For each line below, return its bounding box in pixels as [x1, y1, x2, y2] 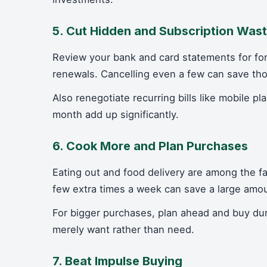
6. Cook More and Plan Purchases [52, 139, 248, 153]
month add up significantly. [52, 108, 179, 120]
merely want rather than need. [52, 223, 194, 235]
